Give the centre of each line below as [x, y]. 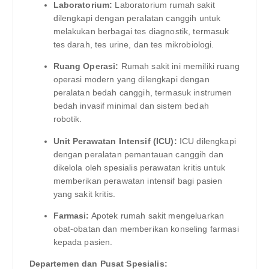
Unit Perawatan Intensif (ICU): [115, 141]
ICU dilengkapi [206, 141]
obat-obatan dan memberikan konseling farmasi [146, 228]
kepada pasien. [83, 242]
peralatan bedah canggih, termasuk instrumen [143, 93]
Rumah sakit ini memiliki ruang [179, 66]
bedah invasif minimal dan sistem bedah [131, 106]
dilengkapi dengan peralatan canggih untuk [137, 18]
